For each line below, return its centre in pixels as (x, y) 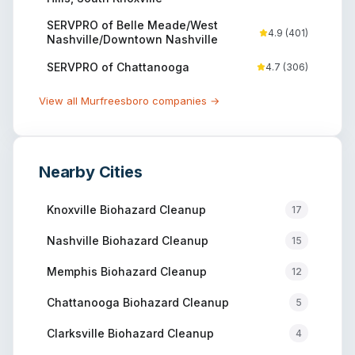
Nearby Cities (91, 172)
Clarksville (76, 333)
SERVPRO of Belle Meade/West (132, 25)
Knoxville (72, 209)
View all (60, 101)
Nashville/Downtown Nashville (132, 40)
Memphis (72, 271)
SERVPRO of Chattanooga (118, 67)
